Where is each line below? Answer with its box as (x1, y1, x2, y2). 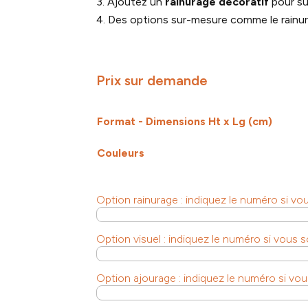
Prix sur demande (96, 72, 208, 89)
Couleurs (97, 146, 145, 159)
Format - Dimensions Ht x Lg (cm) (97, 114, 273, 128)
